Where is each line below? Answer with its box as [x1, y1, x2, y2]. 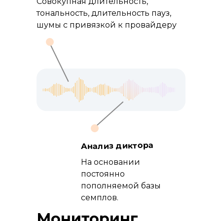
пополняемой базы [81, 181, 161, 190]
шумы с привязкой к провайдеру [37, 20, 177, 30]
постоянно [81, 169, 125, 179]
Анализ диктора [80, 140, 154, 151]
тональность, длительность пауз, [37, 8, 171, 18]
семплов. [81, 193, 118, 202]
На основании [81, 157, 140, 167]
